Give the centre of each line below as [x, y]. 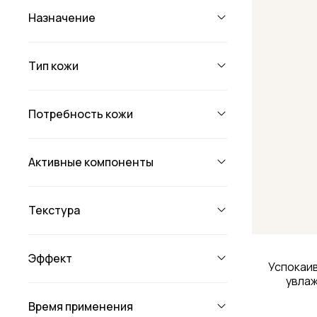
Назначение [62, 17]
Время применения [81, 306]
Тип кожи [53, 65]
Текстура [54, 210]
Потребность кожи [81, 114]
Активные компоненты [91, 162]
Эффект [50, 258]
